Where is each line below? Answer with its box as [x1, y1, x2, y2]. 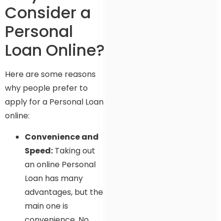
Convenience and [25, 131, 99, 143]
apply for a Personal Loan [5, 96, 104, 108]
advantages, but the [25, 186, 103, 198]
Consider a [5, 1, 91, 24]
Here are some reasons [5, 69, 96, 80]
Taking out [53, 145, 95, 156]
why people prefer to [5, 82, 88, 94]
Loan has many [25, 172, 83, 184]
